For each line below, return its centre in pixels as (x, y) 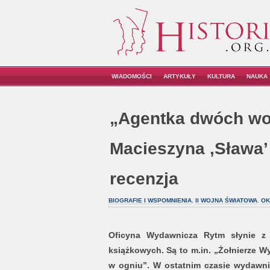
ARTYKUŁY (180, 76)
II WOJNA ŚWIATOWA (226, 200)
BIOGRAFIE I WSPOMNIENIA (150, 200)
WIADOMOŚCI (132, 76)
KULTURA (221, 76)
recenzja (144, 179)
